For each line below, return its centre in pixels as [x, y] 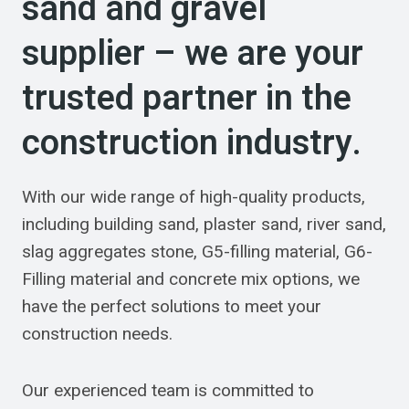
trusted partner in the [187, 99]
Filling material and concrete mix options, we [191, 279]
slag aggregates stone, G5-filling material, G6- [197, 252]
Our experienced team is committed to [168, 390]
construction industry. [192, 143]
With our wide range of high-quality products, [194, 197]
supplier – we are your [193, 54]
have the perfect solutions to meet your [172, 306]
